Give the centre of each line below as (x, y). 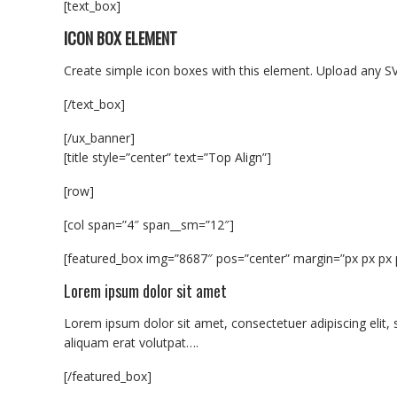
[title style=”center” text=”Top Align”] (167, 157)
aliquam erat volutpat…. (131, 342)
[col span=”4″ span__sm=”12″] (149, 224)
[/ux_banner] (99, 137)
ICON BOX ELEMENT (121, 38)
